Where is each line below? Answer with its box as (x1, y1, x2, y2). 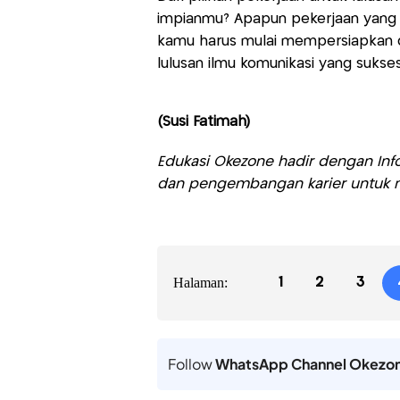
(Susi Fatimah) (156, 115, 250, 129)
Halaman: (172, 275, 228, 291)
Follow (167, 354, 215, 374)
